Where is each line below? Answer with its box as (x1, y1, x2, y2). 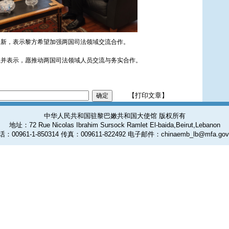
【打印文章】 (128, 91, 168, 99)
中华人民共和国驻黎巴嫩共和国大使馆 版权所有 (43, 112, 186, 120)
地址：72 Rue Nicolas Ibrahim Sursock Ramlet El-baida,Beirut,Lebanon (9, 121, 220, 129)
